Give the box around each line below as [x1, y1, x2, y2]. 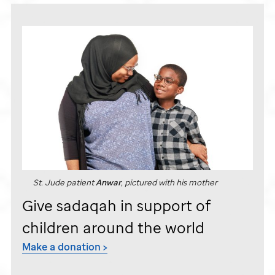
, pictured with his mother [121, 177, 217, 188]
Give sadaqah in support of [22, 195, 211, 216]
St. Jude [33, 177, 64, 188]
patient [64, 177, 96, 188]
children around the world [22, 217, 204, 238]
